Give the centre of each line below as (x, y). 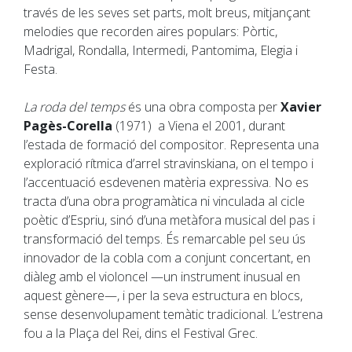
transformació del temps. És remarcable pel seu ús (165, 239)
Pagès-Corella (68, 126)
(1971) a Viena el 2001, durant (199, 126)
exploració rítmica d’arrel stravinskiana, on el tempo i (169, 164)
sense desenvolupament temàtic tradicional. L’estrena (173, 315)
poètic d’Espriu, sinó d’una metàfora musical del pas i (169, 220)
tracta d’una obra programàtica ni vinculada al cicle (164, 202)
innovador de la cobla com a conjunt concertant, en (167, 258)
